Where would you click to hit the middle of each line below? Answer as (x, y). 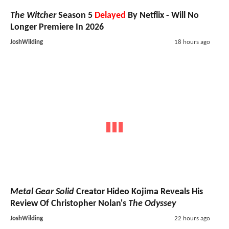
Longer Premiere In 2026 (57, 27)
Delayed (110, 15)
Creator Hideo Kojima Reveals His (139, 192)
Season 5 (75, 15)
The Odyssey (152, 204)
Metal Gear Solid (42, 192)
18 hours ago (192, 42)
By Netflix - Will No (162, 15)
